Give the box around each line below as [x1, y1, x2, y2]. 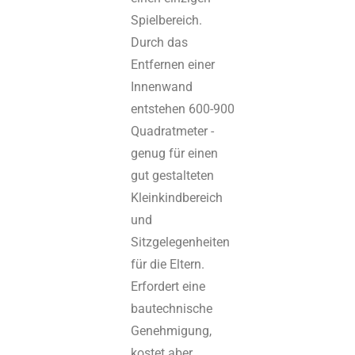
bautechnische [131, 301, 213, 317]
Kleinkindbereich [131, 190, 223, 206]
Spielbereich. [131, 13, 203, 29]
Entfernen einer [131, 57, 216, 73]
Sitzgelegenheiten [131, 235, 231, 250]
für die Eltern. [131, 257, 205, 273]
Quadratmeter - [131, 124, 215, 139]
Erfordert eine [131, 279, 206, 295]
